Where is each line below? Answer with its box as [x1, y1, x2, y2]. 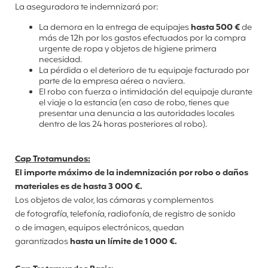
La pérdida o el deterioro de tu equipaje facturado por [39, 64, 249, 77]
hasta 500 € [191, 21, 240, 34]
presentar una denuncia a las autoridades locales [39, 107, 234, 120]
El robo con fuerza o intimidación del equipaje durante [39, 86, 252, 99]
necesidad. [39, 53, 82, 66]
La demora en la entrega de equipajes [39, 21, 189, 34]
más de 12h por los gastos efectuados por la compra [39, 32, 246, 45]
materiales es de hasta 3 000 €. [15, 180, 142, 193]
